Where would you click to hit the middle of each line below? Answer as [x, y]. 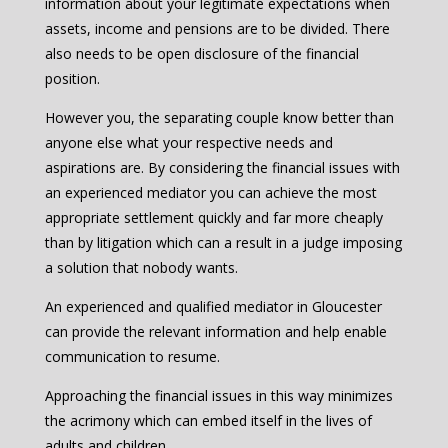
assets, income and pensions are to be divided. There [217, 29]
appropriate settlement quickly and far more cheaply [213, 218]
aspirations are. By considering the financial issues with [222, 168]
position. [72, 79]
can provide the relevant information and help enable [215, 332]
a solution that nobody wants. [141, 268]
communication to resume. [132, 357]
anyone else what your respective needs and [188, 143]
